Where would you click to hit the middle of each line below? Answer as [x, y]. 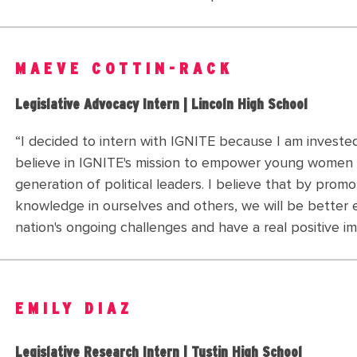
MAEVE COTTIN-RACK [124, 68]
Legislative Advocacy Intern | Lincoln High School [161, 104]
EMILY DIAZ [74, 308]
